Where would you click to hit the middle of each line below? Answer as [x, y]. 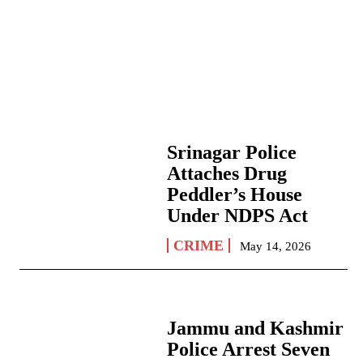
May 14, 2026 [276, 247]
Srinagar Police [232, 153]
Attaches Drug [227, 174]
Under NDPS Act [238, 216]
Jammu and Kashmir [256, 329]
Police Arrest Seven [249, 350]
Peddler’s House [235, 195]
